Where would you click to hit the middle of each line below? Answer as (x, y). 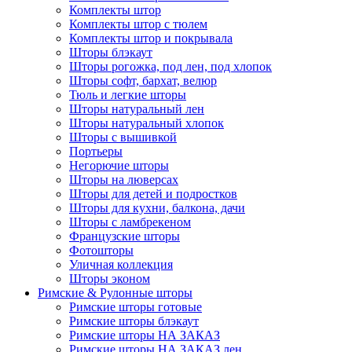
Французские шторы (125, 236)
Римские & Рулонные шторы (115, 292)
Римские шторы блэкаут (134, 321)
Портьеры (96, 151)
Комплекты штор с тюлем (138, 24)
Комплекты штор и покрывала (151, 38)
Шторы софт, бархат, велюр (143, 80)
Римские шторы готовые (136, 306)
